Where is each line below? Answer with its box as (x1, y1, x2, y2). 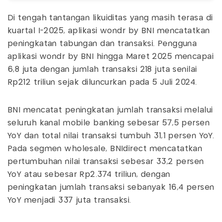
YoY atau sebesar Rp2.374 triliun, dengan (7, 171, 170, 179)
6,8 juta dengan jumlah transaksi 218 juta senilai (7, 66, 197, 74)
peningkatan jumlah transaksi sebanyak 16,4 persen (7, 184, 215, 192)
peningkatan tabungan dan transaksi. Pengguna (7, 40, 197, 48)
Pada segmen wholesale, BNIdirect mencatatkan (7, 145, 203, 153)
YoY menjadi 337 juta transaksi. (7, 197, 131, 205)
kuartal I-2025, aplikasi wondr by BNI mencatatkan (7, 27, 210, 35)
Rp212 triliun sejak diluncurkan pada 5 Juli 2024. (7, 79, 197, 87)
